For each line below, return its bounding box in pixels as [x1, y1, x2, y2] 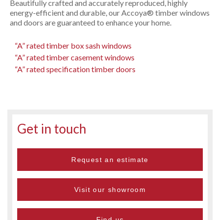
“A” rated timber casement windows [15, 52, 135, 62]
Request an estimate [71, 155, 149, 164]
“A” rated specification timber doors [15, 64, 136, 74]
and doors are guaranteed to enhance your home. [10, 17, 171, 27]
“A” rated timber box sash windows [15, 40, 132, 50]
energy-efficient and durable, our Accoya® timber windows [10, 7, 210, 17]
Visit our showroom [74, 185, 146, 193]
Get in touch [17, 120, 86, 137]
